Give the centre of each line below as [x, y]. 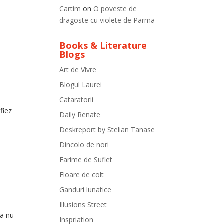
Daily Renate [80, 115]
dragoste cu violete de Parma [107, 20]
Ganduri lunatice [86, 190]
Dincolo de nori [84, 145]
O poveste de [115, 9]
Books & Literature [103, 45]
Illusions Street [83, 205]
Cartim [70, 9]
